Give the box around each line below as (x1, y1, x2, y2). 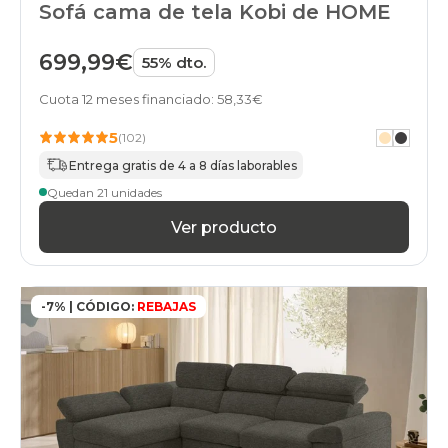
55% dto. (142, 53, 206, 73)
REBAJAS (134, 299, 196, 315)
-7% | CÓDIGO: (41, 299, 134, 315)
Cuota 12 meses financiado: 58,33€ (39, 91, 263, 108)
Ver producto (171, 217, 277, 237)
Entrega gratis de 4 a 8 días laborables (69, 157, 297, 173)
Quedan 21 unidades (47, 184, 162, 200)
